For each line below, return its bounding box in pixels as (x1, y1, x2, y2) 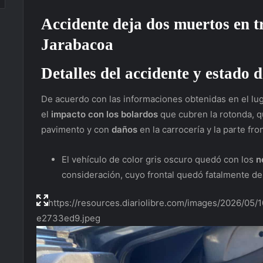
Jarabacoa (41, 36, 113, 54)
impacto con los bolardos (51, 109, 160, 120)
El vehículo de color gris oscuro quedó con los (62, 154, 256, 166)
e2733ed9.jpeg (36, 213, 100, 224)
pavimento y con (41, 124, 112, 136)
